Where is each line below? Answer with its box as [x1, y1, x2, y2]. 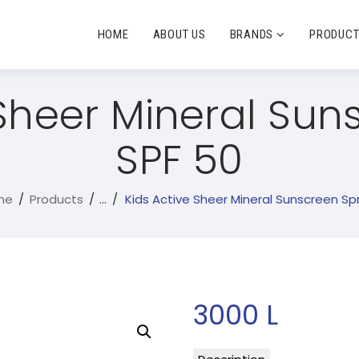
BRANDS [229, 26, 273, 42]
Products [29, 191, 83, 208]
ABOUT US [152, 26, 206, 42]
